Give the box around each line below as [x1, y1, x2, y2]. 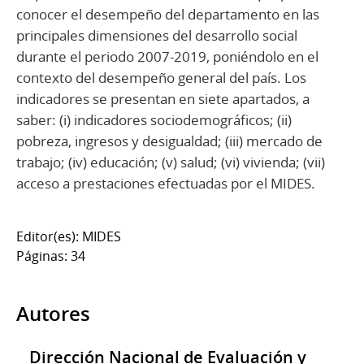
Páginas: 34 [16, 246, 85, 265]
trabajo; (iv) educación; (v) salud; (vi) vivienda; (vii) [16, 152, 325, 171]
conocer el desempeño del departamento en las [16, 4, 319, 24]
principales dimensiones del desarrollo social [16, 25, 297, 45]
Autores [16, 300, 90, 327]
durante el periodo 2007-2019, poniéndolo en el [16, 46, 318, 66]
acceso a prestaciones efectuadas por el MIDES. [16, 173, 315, 193]
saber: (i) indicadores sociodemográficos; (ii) [16, 110, 292, 129]
